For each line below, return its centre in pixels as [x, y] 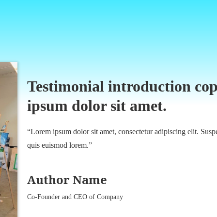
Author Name [67, 180]
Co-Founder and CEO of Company [75, 197]
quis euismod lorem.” [60, 145]
